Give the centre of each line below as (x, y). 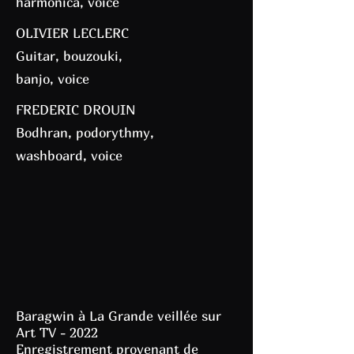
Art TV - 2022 (57, 332)
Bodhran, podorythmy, (85, 132)
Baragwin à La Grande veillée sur (119, 316)
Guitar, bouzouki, (69, 56)
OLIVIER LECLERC (72, 33)
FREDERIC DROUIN (76, 109)
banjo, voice (53, 79)
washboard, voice (69, 155)
